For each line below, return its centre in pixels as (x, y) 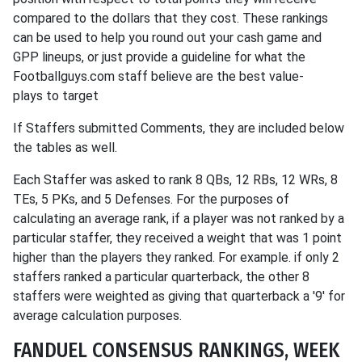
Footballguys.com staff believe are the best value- (158, 76)
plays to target (56, 95)
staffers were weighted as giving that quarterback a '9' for (179, 296)
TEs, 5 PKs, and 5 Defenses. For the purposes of (151, 199)
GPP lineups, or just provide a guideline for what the (159, 57)
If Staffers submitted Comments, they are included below (179, 128)
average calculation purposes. (99, 315)
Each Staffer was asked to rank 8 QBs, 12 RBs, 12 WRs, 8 (175, 179)
